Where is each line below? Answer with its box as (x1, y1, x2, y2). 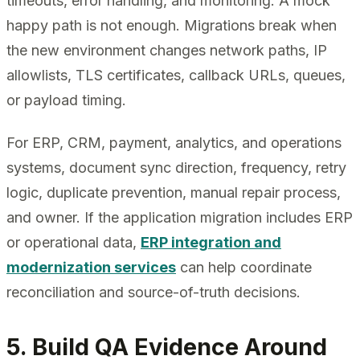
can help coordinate (176, 258, 312, 276)
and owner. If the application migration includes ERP (6, 208, 353, 226)
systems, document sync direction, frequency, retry (6, 158, 346, 176)
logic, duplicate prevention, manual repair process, (6, 183, 341, 201)
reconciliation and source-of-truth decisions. (6, 283, 301, 301)
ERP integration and (141, 233, 281, 251)
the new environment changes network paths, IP (6, 41, 327, 59)
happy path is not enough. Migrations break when (6, 16, 337, 34)
